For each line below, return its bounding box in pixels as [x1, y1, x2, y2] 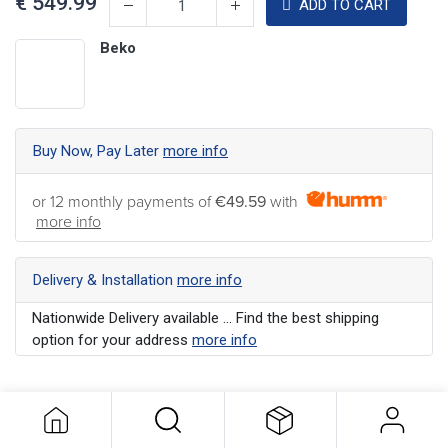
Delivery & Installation [33, 270, 177, 289]
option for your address [32, 330, 192, 349]
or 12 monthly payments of [32, 191, 215, 212]
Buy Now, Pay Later [33, 141, 163, 160]
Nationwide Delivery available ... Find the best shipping [32, 308, 379, 327]
